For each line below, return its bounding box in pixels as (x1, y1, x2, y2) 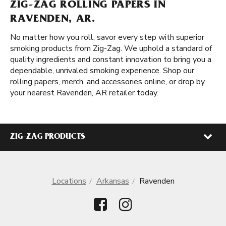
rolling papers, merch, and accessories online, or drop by (10, 76, 205, 87)
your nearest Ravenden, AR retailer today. (10, 87, 158, 98)
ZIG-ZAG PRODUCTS (10, 133, 85, 141)
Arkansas (96, 176, 129, 187)
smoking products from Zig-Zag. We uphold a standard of (10, 43, 212, 54)
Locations (51, 176, 86, 187)
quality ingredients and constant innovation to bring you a (10, 54, 211, 65)
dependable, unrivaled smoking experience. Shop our (10, 65, 194, 76)
